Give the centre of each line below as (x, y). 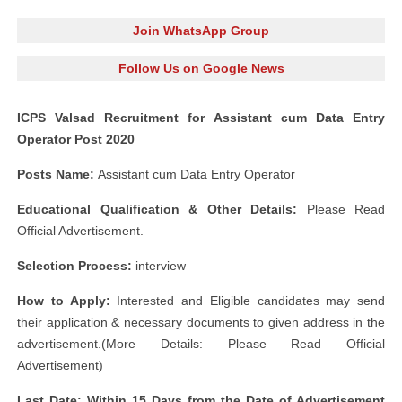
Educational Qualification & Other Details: (157, 209)
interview (159, 266)
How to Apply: (64, 301)
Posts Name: (57, 174)
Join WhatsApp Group (201, 31)
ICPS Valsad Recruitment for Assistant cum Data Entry (201, 118)
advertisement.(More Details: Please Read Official (201, 344)
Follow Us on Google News (201, 68)
